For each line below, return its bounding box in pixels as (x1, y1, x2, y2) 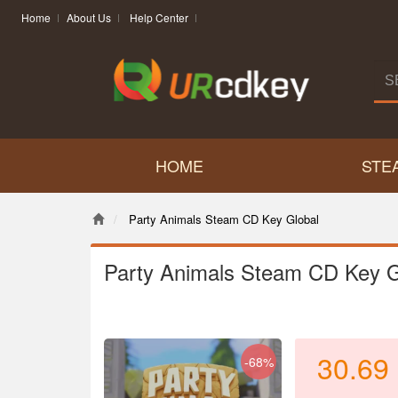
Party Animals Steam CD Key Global (125, 211, 319, 227)
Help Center (130, 10, 188, 25)
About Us (67, 10, 111, 25)
